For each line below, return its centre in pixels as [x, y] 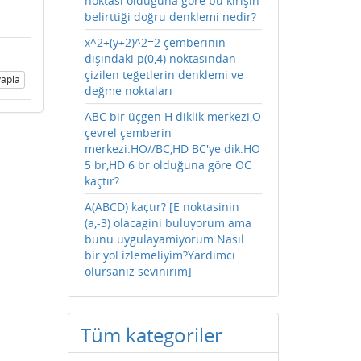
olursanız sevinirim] [138, 271]
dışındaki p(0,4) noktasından [160, 58]
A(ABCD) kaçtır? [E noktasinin [162, 207]
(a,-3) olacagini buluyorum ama [168, 223]
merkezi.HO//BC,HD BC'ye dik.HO [172, 149]
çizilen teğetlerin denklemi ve [164, 75]
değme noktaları [128, 91]
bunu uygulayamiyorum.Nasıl [164, 239]
